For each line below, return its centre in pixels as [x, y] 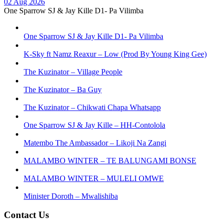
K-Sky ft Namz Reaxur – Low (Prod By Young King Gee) [115, 54]
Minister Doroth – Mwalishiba [71, 196]
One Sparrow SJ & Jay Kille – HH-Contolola [94, 125]
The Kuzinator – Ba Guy [63, 89]
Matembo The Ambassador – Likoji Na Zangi [95, 143]
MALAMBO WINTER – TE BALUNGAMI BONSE [110, 160]
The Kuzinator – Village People [73, 72]
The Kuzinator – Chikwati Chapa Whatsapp [92, 107]
